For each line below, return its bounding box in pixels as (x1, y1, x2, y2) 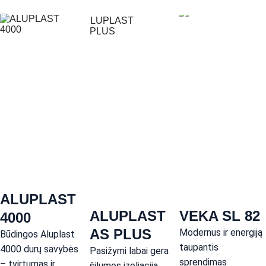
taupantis (179, 242, 221, 253)
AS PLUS (89, 226, 151, 242)
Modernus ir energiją (179, 227, 265, 238)
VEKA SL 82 (179, 208, 260, 224)
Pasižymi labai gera (89, 245, 171, 256)
